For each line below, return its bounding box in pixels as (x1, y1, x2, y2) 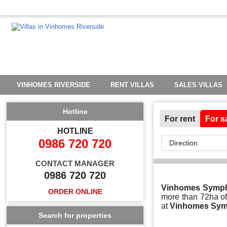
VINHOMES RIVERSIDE (17, 81, 91, 89)
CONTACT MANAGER (35, 159, 115, 168)
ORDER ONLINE (48, 187, 102, 196)
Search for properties (39, 211, 112, 219)
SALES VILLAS (174, 81, 223, 89)
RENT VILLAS (110, 81, 155, 89)
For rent (165, 115, 196, 123)
